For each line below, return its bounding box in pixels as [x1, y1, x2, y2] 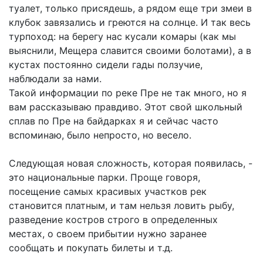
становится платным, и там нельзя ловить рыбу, [9, 200, 234, 212]
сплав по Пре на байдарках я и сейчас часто [9, 115, 218, 127]
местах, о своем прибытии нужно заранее [9, 228, 207, 240]
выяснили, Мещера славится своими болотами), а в [9, 45, 251, 57]
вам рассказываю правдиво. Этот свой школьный [9, 101, 242, 113]
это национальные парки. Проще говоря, [9, 171, 200, 184]
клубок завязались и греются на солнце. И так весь [9, 16, 251, 29]
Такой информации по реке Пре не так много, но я [9, 87, 247, 99]
